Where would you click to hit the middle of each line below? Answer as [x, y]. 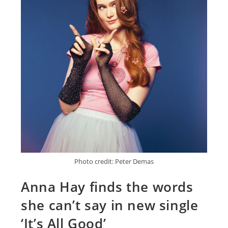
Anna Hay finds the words [107, 187]
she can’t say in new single [110, 205]
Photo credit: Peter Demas [114, 162]
